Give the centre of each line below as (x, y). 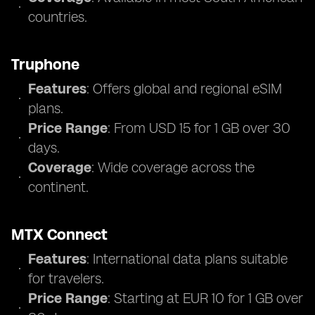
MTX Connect (59, 234)
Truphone (45, 64)
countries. (58, 17)
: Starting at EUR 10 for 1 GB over (205, 298)
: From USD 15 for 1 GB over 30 (199, 128)
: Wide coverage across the (173, 167)
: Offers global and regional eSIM (184, 89)
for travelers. (66, 278)
